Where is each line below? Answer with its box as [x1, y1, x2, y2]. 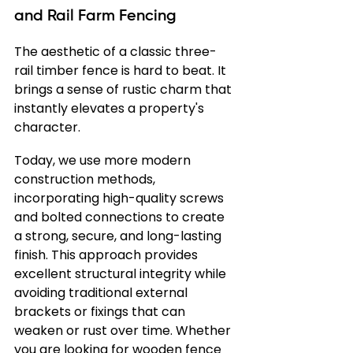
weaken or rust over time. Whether [14, 321, 234, 340]
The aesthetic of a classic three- [14, 43, 217, 61]
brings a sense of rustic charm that [14, 80, 235, 98]
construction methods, [14, 170, 158, 188]
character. [14, 118, 80, 136]
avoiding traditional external [14, 284, 191, 302]
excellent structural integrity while [14, 265, 229, 283]
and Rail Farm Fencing [14, 9, 176, 24]
